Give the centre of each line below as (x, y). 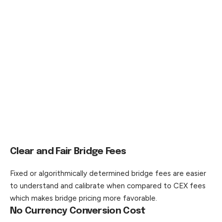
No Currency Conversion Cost (78, 211)
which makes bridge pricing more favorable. (83, 198)
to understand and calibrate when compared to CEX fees (108, 186)
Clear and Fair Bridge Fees (68, 152)
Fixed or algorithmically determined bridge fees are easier (108, 174)
